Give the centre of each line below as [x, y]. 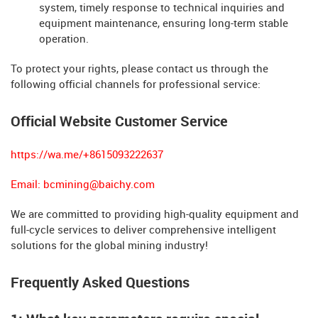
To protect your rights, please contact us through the [139, 69]
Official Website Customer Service [119, 122]
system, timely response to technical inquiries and [162, 8]
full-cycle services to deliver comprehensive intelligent [143, 230]
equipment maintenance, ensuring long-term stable [164, 24]
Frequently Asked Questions [100, 283]
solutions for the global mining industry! [109, 246]
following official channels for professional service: [136, 85]
